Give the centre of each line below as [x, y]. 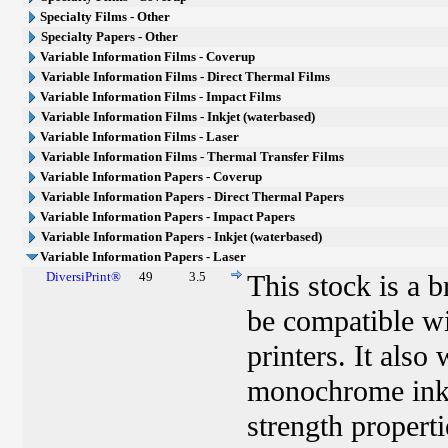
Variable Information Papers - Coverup [151, 176]
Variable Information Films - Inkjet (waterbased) [178, 116]
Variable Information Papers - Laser [143, 256]
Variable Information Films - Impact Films [161, 96]
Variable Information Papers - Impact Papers [168, 216]
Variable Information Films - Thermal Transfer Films [193, 156]
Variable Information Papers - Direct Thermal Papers [193, 196]
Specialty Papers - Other [110, 36]
